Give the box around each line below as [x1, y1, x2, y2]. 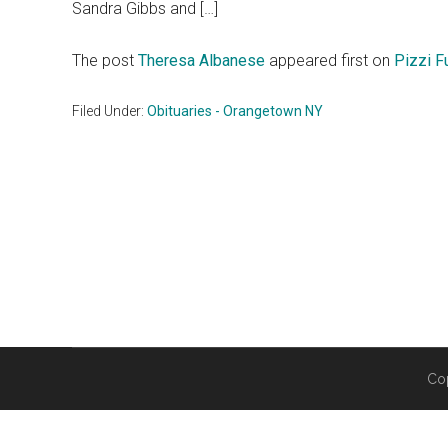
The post [72, 51, 138, 70]
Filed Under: [72, 103, 147, 119]
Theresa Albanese [138, 51, 265, 70]
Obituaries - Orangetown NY [147, 103, 323, 119]
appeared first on [265, 51, 394, 70]
